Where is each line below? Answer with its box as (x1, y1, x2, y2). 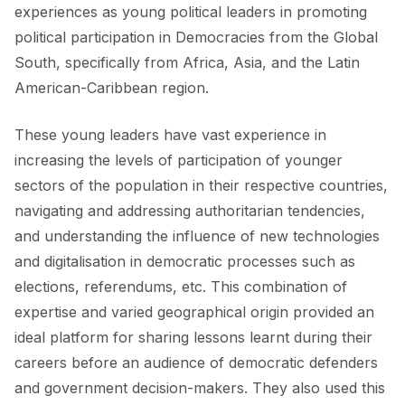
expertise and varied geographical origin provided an (14, 303, 374, 321)
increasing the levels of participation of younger (14, 151, 343, 169)
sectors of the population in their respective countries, (14, 176, 388, 194)
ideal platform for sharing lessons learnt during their (14, 328, 372, 346)
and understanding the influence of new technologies (14, 227, 380, 245)
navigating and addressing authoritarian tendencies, (14, 202, 365, 220)
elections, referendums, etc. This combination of (14, 278, 347, 296)
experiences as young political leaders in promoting (14, 3, 367, 21)
